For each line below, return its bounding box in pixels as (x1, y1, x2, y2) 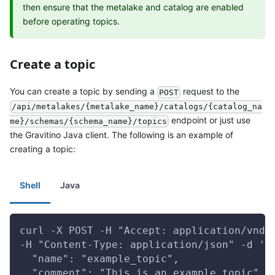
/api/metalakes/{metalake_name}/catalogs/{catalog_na (12, 102, 263, 112)
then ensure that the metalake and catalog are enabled (23, 2, 244, 13)
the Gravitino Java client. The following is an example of (10, 130, 233, 141)
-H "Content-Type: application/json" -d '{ (20, 239, 271, 251)
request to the (180, 86, 240, 97)
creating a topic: (10, 144, 76, 155)
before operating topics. (23, 16, 120, 27)
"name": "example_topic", (20, 253, 179, 265)
